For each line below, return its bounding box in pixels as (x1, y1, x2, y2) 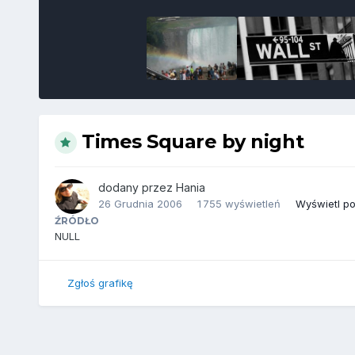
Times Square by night (82, 129, 304, 153)
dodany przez (97, 180, 176, 194)
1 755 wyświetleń (197, 197, 281, 210)
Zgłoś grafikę (67, 277, 133, 290)
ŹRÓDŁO (54, 214, 99, 227)
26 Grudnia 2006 (97, 197, 182, 210)
